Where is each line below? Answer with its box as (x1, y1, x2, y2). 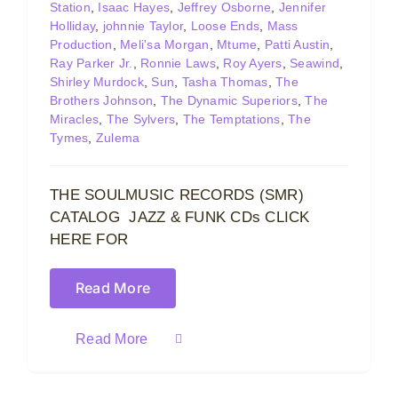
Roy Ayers (223, 56, 283, 70)
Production (50, 37, 113, 52)
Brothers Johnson (50, 93, 154, 107)
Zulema (95, 131, 140, 145)
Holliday (50, 19, 96, 33)
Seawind (290, 56, 340, 70)
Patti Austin (264, 37, 330, 52)
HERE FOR (50, 231, 129, 248)
